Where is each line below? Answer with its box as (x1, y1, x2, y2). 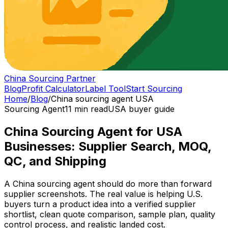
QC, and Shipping (4, 153, 106, 168)
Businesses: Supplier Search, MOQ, (4, 138, 211, 154)
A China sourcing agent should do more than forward (4, 178, 212, 189)
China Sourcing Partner (4, 73, 96, 83)
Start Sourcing (126, 83, 182, 94)
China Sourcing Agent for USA (4, 124, 182, 139)
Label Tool (85, 83, 126, 94)
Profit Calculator (21, 83, 85, 94)
